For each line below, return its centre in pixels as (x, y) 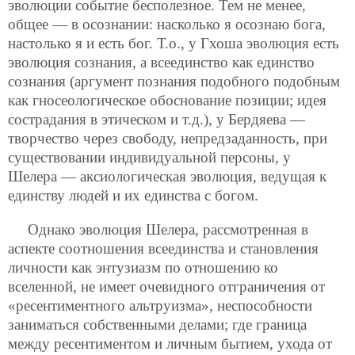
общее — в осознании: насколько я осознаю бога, (167, 25)
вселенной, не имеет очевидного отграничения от (166, 287)
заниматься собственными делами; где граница (157, 325)
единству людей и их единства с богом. (133, 196)
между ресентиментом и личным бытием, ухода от (170, 344)
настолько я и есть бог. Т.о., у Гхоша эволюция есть (174, 44)
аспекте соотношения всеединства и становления (163, 249)
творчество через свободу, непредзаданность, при (168, 139)
